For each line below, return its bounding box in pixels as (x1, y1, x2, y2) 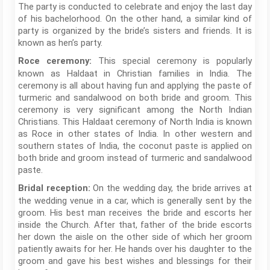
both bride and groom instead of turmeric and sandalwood (18, 152, 252, 163)
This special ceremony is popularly (92, 55, 252, 66)
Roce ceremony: (18, 55, 92, 66)
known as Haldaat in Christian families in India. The (18, 67, 252, 79)
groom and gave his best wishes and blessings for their (18, 255, 252, 266)
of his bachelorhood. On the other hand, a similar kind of (18, 13, 252, 24)
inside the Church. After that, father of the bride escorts (18, 219, 252, 230)
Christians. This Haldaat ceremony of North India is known (18, 116, 252, 127)
